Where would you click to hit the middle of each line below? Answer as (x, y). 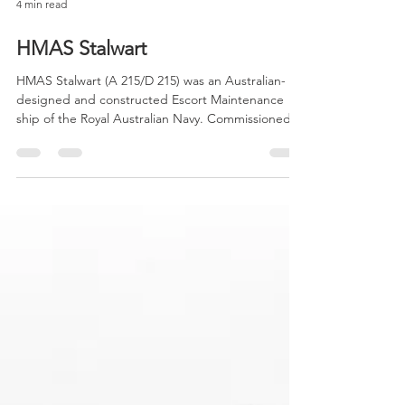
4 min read (42, 69)
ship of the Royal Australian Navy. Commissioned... (159, 184)
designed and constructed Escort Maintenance (150, 165)
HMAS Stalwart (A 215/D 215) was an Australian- (151, 146)
